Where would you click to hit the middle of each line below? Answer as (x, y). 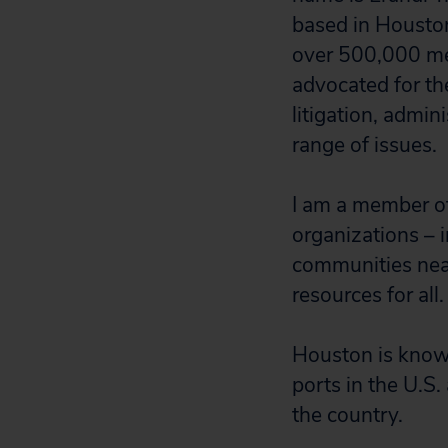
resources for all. (368, 295)
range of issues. (364, 145)
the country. (347, 415)
